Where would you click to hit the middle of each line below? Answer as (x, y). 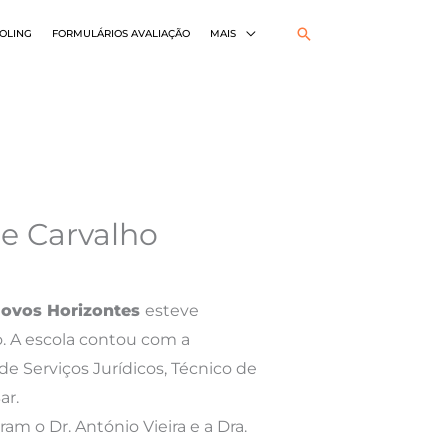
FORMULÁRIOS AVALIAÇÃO (121, 34)
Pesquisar (338, 34)
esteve (171, 311)
